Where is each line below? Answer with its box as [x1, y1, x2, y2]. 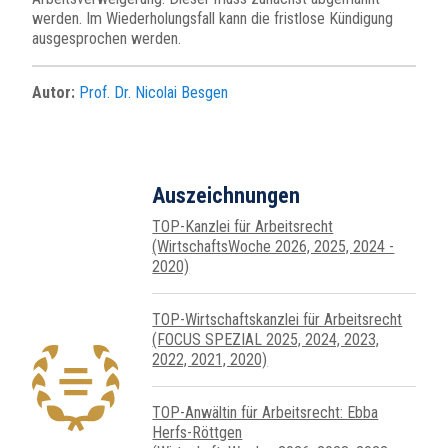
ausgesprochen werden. [32, 29, 181, 49]
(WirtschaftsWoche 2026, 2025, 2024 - [152, 237, 395, 257]
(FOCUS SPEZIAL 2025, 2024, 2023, [152, 330, 380, 350]
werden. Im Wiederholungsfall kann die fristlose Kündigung [32, 9, 393, 29]
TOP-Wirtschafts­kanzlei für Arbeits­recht [152, 310, 403, 330]
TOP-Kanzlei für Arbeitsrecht [152, 217, 334, 237]
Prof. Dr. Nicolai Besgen [79, 83, 228, 103]
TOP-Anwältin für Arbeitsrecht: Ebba [152, 403, 379, 423]
